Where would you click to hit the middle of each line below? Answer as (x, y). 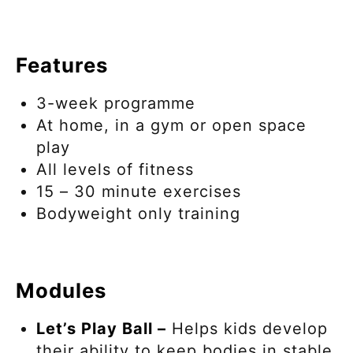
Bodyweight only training (141, 213)
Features (62, 65)
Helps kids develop (247, 328)
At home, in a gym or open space (171, 125)
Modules (61, 290)
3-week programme (119, 103)
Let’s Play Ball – (101, 328)
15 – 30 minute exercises (141, 191)
